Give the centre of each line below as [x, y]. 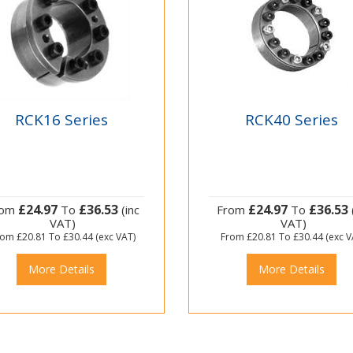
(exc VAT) [114, 237]
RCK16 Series [61, 119]
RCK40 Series [292, 119]
